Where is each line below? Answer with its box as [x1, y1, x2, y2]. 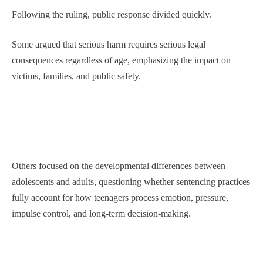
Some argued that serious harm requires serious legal [12, 39, 205, 49]
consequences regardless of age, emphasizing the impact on [12, 55, 231, 65]
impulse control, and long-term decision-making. [12, 208, 191, 218]
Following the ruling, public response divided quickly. [12, 9, 211, 19]
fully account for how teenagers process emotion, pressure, [12, 193, 228, 203]
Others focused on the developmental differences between [12, 161, 225, 171]
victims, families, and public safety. [12, 71, 141, 81]
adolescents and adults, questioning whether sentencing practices [12, 177, 250, 187]
